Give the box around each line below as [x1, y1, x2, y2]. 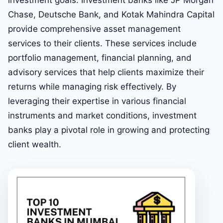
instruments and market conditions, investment [8, 111, 197, 121]
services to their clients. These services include [8, 38, 197, 49]
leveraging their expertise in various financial [8, 96, 186, 107]
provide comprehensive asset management [8, 24, 181, 34]
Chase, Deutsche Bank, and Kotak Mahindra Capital [8, 9, 215, 20]
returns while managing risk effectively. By [8, 82, 176, 92]
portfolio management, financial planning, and [8, 53, 192, 63]
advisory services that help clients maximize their [8, 67, 204, 78]
